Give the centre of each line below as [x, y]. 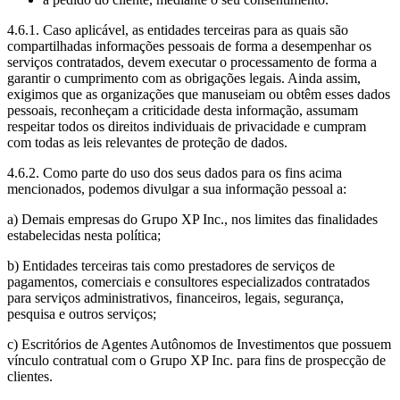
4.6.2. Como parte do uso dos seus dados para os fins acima [175, 173]
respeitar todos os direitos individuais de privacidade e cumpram [187, 127]
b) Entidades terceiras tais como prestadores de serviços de [171, 266]
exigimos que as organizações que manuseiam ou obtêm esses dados [199, 95]
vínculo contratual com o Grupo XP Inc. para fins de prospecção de [196, 361]
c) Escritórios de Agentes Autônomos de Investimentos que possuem [199, 345]
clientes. [30, 377]
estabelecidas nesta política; [84, 236]
